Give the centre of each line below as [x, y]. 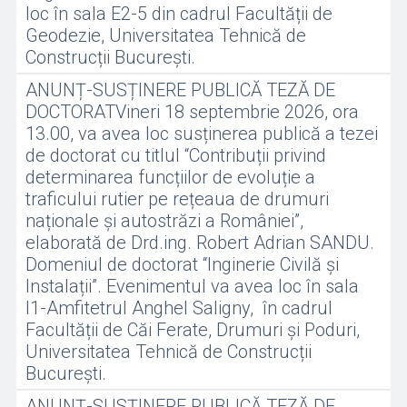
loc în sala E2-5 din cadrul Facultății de [179, 14]
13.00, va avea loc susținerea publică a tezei [201, 134]
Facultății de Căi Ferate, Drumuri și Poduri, [192, 330]
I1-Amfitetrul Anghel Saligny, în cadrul [179, 308]
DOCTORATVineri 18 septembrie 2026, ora [192, 112]
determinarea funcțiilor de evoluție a [170, 177]
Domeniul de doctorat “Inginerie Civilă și [182, 264]
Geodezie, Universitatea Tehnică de [165, 35]
